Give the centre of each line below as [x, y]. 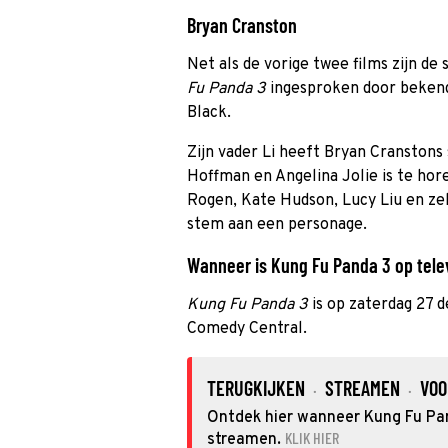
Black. [209, 113]
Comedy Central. [247, 329]
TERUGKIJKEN [256, 388]
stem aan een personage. [277, 225]
